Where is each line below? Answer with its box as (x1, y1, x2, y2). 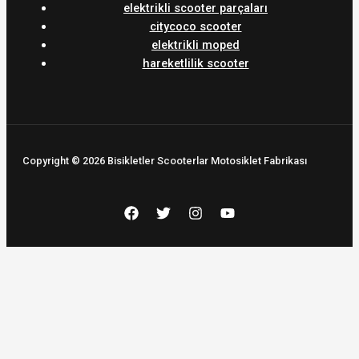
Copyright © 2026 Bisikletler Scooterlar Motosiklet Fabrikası (22, 154, 307, 167)
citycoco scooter (149, 18, 242, 34)
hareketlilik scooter (142, 55, 249, 71)
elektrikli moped (151, 37, 240, 52)
